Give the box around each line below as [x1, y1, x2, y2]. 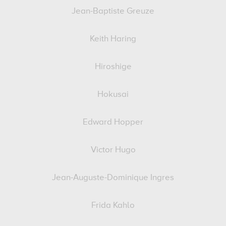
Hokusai [97, 90, 129, 99]
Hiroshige [94, 63, 132, 71]
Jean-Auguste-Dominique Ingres [52, 174, 174, 182]
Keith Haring [90, 35, 136, 43]
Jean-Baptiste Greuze [72, 7, 154, 16]
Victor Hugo [90, 146, 136, 154]
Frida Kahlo [91, 201, 135, 210]
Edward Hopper [83, 118, 143, 127]
